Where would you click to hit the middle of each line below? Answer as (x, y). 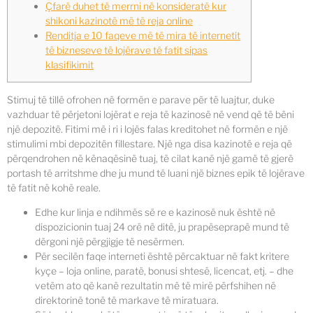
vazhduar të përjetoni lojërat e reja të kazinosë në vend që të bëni (151, 114)
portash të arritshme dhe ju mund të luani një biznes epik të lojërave (156, 173)
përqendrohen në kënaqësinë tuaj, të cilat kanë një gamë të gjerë (150, 158)
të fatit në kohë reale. (54, 188)
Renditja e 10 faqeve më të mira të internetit (143, 36)
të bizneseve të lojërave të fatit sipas (126, 50)
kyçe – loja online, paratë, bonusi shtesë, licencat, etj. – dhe (164, 271)
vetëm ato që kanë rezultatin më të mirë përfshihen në (155, 286)
